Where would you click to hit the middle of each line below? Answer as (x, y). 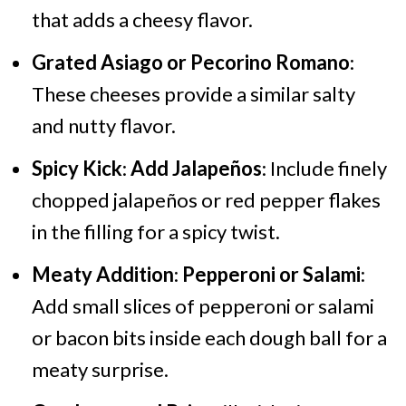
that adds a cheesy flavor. (142, 19)
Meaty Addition (102, 274)
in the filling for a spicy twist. (155, 231)
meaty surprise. (100, 369)
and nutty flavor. (103, 125)
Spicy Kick (77, 168)
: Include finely (324, 168)
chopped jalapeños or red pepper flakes (206, 199)
